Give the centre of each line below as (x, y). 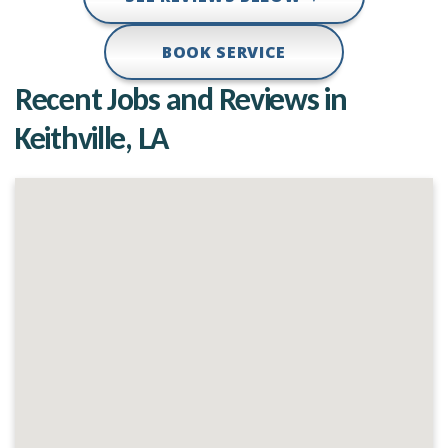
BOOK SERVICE (224, 52)
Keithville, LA (92, 138)
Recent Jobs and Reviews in (181, 99)
